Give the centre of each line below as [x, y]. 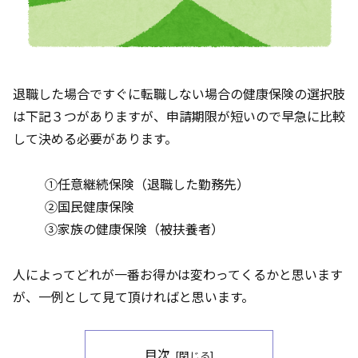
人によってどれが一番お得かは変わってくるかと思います [178, 274]
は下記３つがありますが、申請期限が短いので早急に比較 [179, 115]
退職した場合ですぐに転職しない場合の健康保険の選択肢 [179, 93]
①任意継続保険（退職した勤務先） [147, 183]
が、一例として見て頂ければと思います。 [133, 296]
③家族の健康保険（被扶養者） [134, 228]
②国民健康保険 [89, 206]
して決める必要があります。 [95, 138]
